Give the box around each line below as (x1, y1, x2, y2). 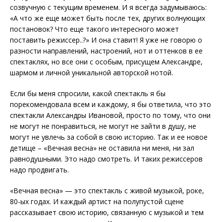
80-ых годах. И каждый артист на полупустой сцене (10, 197, 184, 206)
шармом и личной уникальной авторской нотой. (10, 68, 173, 77)
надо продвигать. (10, 165, 69, 174)
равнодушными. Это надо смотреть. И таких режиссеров (10, 154, 203, 164)
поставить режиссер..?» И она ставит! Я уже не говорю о (10, 35, 202, 45)
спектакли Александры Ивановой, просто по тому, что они (10, 111, 211, 120)
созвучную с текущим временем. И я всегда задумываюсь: (10, 2, 207, 12)
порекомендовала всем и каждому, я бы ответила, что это (10, 100, 211, 109)
